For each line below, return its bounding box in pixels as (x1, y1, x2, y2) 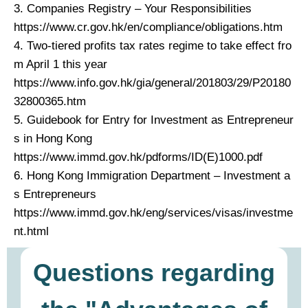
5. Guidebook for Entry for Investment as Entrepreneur (14, 113, 294, 126)
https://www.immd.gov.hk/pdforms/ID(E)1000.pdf (14, 150, 263, 164)
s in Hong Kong (14, 131, 92, 145)
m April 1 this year (14, 57, 107, 71)
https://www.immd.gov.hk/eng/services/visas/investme (14, 206, 293, 219)
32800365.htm (14, 94, 86, 108)
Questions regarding (33, 258, 275, 287)
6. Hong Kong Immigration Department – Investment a (14, 168, 290, 182)
